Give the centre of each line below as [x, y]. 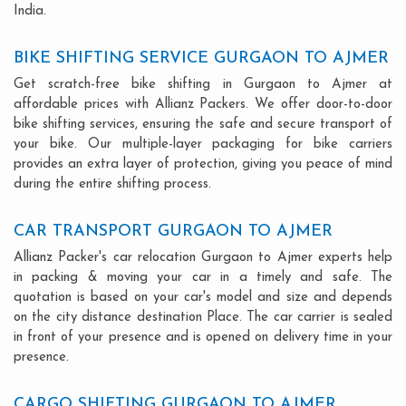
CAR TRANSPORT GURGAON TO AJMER [173, 231]
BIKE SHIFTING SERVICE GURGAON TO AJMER [201, 58]
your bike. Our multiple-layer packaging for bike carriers [203, 144]
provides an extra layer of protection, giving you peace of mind [203, 164]
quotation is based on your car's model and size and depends [203, 297]
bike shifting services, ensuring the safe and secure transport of [203, 124]
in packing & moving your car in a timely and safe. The [203, 277]
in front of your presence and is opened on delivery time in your [203, 337]
